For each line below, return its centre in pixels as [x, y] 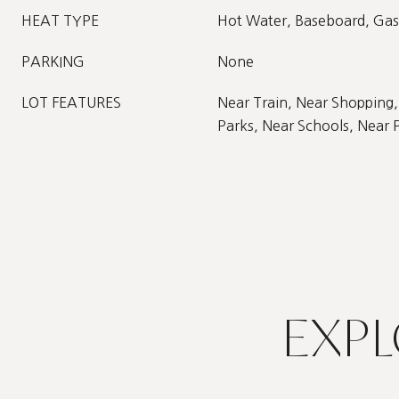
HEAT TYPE [60, 20]
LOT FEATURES [71, 102]
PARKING [53, 61]
